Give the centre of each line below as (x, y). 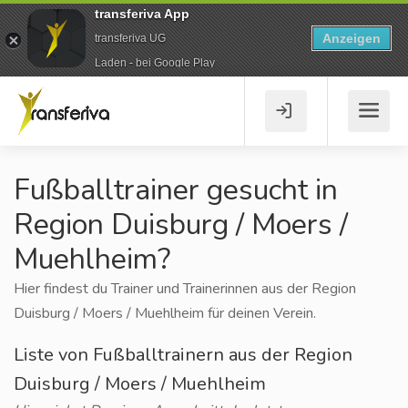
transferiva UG (130, 38)
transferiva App (142, 13)
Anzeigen (352, 38)
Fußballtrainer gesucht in (176, 190)
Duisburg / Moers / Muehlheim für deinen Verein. (165, 313)
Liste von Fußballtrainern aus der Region (183, 355)
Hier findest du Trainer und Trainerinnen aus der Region (185, 289)
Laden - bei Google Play (155, 62)
